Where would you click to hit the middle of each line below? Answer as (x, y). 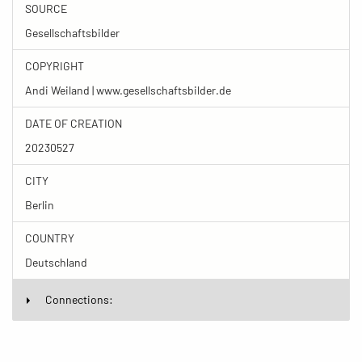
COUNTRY (50, 238)
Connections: (79, 299)
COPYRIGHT (55, 65)
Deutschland (56, 262)
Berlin (40, 204)
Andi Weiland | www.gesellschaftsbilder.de (128, 90)
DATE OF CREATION (74, 123)
